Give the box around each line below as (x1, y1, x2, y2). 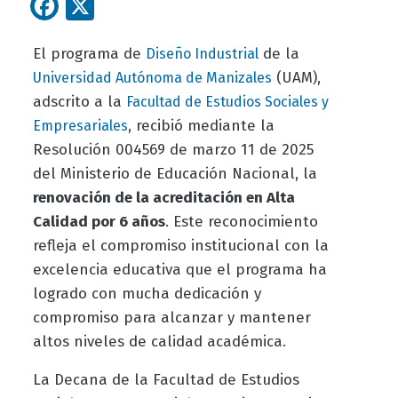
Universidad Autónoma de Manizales (32, 69, 272, 87)
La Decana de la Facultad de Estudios (32, 370, 299, 390)
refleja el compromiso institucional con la (32, 236, 329, 256)
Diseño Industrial (145, 45, 259, 63)
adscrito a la (32, 92, 126, 112)
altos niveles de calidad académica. (32, 332, 286, 352)
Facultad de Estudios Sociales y (125, 93, 329, 111)
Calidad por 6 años (32, 212, 165, 232)
